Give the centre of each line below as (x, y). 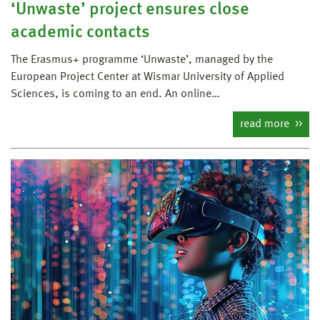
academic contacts (80, 32)
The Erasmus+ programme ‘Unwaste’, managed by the (142, 60)
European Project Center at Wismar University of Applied (147, 77)
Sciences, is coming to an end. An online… (115, 94)
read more (266, 124)
